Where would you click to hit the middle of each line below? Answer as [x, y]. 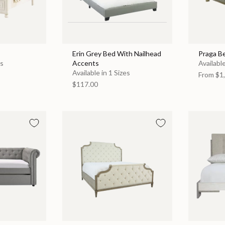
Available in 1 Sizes [101, 72]
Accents [85, 63]
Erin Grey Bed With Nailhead [117, 53]
